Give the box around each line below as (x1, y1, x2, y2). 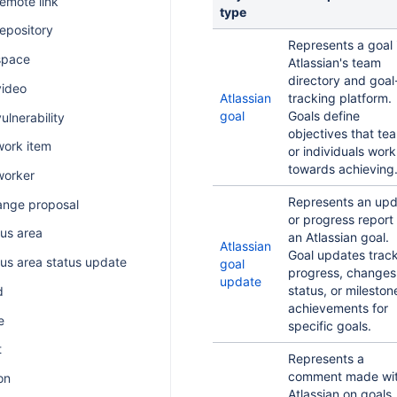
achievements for (288, 300, 388, 315)
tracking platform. (288, 90, 392, 105)
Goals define (288, 108, 360, 123)
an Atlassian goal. (288, 230, 389, 245)
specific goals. (288, 318, 371, 333)
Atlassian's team (288, 55, 381, 70)
